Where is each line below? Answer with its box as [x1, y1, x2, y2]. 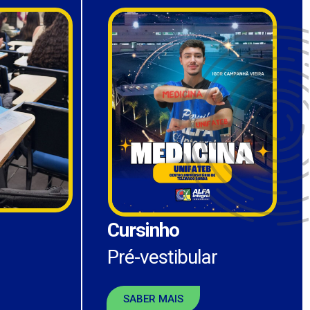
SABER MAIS [122, 293, 183, 306]
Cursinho [107, 219, 184, 242]
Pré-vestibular [107, 246, 218, 269]
